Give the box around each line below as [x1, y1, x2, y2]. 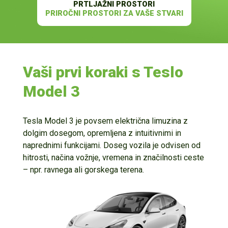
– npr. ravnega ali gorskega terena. [22, 165, 144, 175]
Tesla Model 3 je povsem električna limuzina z [22, 116, 188, 126]
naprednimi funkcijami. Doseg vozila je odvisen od [22, 140, 201, 151]
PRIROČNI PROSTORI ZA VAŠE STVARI [45, 9, 183, 18]
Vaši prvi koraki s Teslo [22, 63, 183, 81]
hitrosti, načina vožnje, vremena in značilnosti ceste [22, 153, 204, 163]
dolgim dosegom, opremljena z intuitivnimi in [22, 128, 181, 138]
